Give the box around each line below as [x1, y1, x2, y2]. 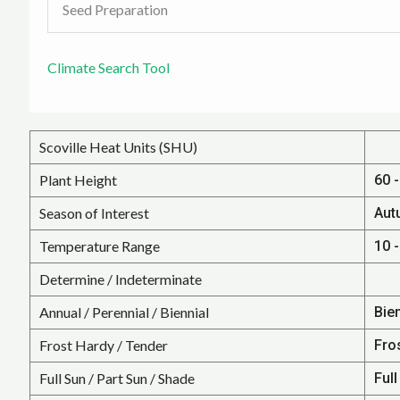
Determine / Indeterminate [38, 270, 202, 287]
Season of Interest [38, 204, 149, 221]
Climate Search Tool [46, 58, 170, 76]
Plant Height [38, 171, 117, 188]
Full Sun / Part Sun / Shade [38, 369, 195, 387]
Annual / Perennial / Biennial [38, 303, 209, 321]
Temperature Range [38, 237, 160, 254]
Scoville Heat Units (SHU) [38, 137, 197, 155]
